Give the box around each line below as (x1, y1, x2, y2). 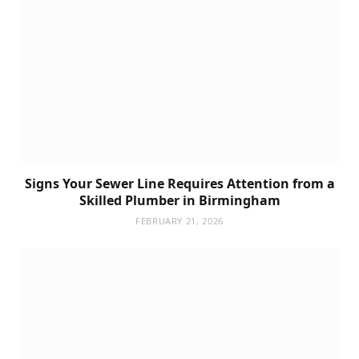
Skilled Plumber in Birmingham (79, 192, 280, 210)
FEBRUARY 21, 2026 (135, 215, 224, 228)
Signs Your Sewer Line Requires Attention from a (24, 175, 335, 193)
